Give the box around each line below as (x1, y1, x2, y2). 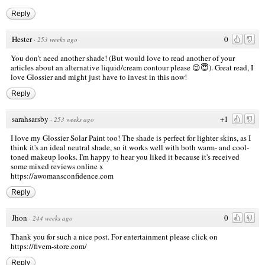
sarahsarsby (12, 113, 49, 124)
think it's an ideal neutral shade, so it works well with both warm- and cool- (11, 141, 249, 153)
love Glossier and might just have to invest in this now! (11, 71, 187, 82)
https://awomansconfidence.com (11, 170, 114, 181)
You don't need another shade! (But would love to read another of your (11, 52, 235, 63)
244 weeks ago (33, 213, 73, 222)
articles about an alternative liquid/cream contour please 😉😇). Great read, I (11, 62, 253, 73)
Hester (12, 33, 32, 44)
